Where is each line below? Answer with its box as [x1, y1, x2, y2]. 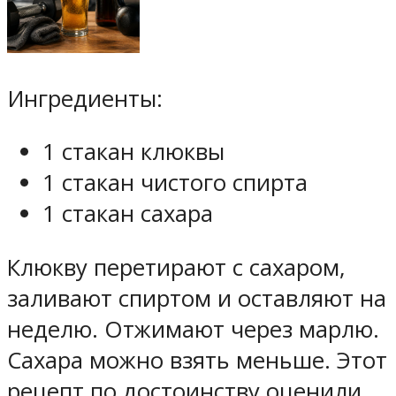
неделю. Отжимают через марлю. [7, 313, 379, 345]
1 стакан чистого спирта [42, 167, 308, 199]
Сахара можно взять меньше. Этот [7, 344, 387, 376]
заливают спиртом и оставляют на [7, 282, 386, 314]
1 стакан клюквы [42, 136, 225, 168]
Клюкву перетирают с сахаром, [7, 251, 346, 283]
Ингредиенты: [7, 82, 163, 114]
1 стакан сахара [42, 198, 213, 230]
